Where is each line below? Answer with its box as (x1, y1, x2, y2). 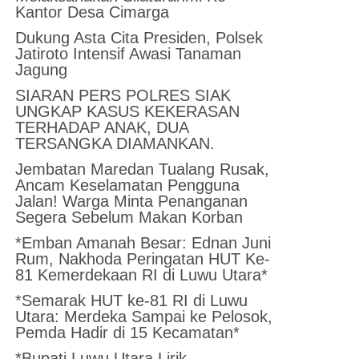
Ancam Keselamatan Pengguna (15, 175, 240, 194)
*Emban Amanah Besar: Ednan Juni (15, 233, 272, 252)
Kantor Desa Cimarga (15, 2, 170, 21)
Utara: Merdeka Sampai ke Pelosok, (15, 307, 273, 325)
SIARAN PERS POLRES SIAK (15, 86, 232, 104)
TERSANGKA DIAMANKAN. (15, 134, 216, 152)
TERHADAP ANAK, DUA (15, 118, 189, 136)
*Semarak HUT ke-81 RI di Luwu (15, 291, 248, 309)
